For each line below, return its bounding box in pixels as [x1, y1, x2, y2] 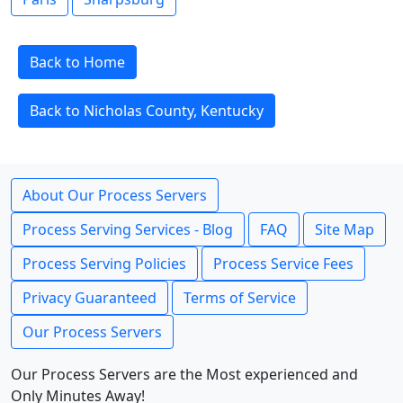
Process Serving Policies [22, 254, 186, 273]
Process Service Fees [213, 254, 354, 273]
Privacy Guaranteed [22, 288, 157, 308]
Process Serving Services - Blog [22, 219, 233, 239]
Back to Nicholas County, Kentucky [30, 101, 264, 121]
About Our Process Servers [22, 185, 207, 205]
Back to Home [30, 52, 125, 72]
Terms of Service [184, 288, 296, 308]
